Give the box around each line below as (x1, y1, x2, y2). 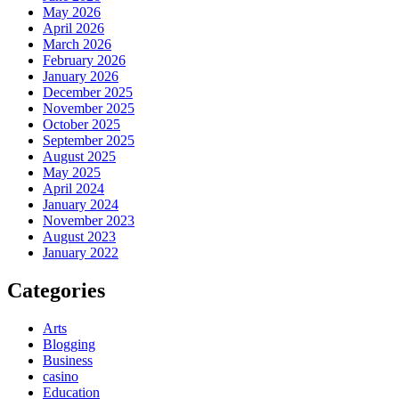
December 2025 (43, 85, 133, 101)
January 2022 (43, 245, 118, 261)
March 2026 (43, 37, 111, 53)
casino (43, 369, 78, 385)
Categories (7, 279, 105, 303)
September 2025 (43, 133, 134, 149)
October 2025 (43, 117, 120, 133)
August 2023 (43, 229, 116, 245)
